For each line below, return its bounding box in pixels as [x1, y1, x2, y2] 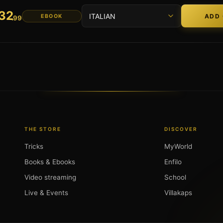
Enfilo [164, 158, 182, 166]
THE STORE [24, 126, 61, 132]
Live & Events [24, 189, 68, 197]
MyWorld [164, 142, 192, 150]
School [164, 173, 186, 181]
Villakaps [164, 189, 192, 197]
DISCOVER [164, 126, 198, 132]
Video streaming [24, 173, 76, 181]
